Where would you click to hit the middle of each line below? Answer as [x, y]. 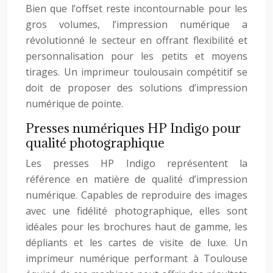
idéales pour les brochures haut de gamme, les [136, 227]
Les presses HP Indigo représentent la [136, 163]
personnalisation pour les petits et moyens [136, 56]
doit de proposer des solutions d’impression [136, 88]
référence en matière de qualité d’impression [136, 179]
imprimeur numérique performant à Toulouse [136, 258]
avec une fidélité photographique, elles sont [136, 211]
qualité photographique [95, 143]
